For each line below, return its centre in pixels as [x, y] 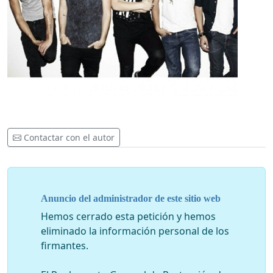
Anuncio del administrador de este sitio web [131, 198]
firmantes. [65, 245]
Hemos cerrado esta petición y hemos [128, 216]
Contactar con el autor [69, 138]
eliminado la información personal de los [135, 231]
